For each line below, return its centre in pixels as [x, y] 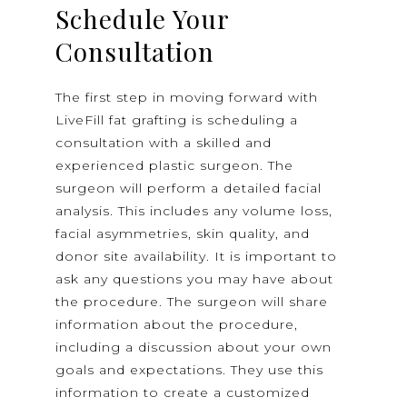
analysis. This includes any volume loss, [194, 211]
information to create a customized [183, 393]
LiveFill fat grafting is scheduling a [177, 120]
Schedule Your [143, 19]
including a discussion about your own [194, 347]
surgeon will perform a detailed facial [189, 189]
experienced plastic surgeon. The [175, 166]
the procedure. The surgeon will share [192, 302]
